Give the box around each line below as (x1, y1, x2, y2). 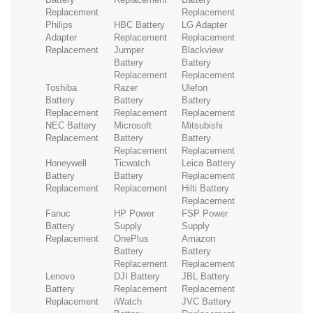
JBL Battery (182, 270, 231, 282)
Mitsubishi (182, 119, 224, 131)
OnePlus (113, 233, 149, 244)
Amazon (182, 233, 216, 244)
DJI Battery (113, 270, 160, 282)
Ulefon (182, 82, 208, 93)
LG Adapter (182, 19, 228, 30)
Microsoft (113, 119, 152, 131)
